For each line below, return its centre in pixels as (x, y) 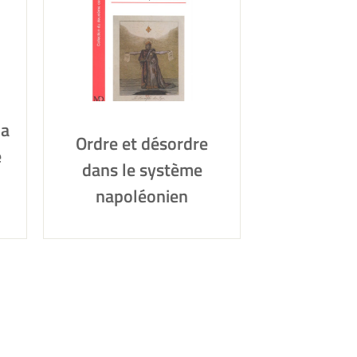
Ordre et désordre (142, 143)
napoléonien (142, 196)
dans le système (142, 169)
